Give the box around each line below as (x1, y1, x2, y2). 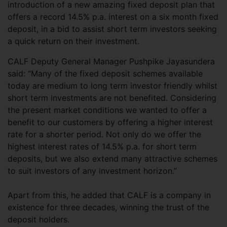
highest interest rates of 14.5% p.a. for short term (8, 141, 197, 152)
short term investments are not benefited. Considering (8, 93, 216, 103)
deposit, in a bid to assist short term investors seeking (8, 24, 217, 34)
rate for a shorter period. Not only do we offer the (8, 129, 201, 139)
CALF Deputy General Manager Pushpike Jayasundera (8, 56, 215, 66)
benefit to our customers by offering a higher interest (8, 117, 213, 127)
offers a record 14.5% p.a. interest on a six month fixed (8, 12, 218, 22)
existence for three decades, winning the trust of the (8, 202, 209, 212)
